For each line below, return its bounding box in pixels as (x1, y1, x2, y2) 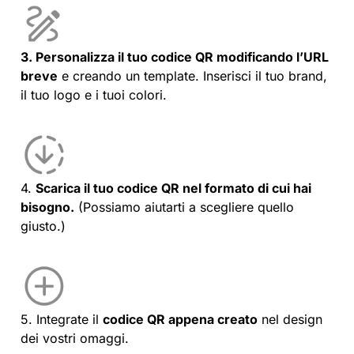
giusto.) (21, 218, 66, 235)
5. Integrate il (21, 311, 103, 327)
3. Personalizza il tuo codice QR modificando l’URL (21, 48, 329, 65)
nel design (258, 311, 322, 327)
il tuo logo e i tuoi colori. (21, 86, 167, 103)
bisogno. (21, 199, 74, 216)
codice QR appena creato (103, 311, 258, 327)
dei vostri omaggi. (21, 330, 129, 346)
